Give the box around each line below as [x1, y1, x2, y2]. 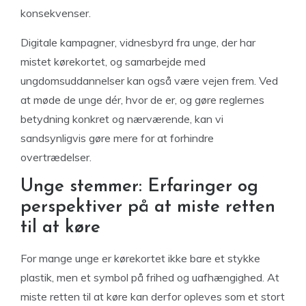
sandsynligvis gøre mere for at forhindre [20, 131, 214, 145]
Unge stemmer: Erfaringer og [20, 178, 258, 196]
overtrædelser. [20, 150, 92, 164]
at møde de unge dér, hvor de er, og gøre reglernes [20, 93, 264, 107]
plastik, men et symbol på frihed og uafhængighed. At [20, 270, 279, 284]
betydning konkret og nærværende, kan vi [20, 112, 223, 126]
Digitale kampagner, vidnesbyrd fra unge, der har [20, 36, 255, 49]
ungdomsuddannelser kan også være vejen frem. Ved [20, 74, 278, 87]
